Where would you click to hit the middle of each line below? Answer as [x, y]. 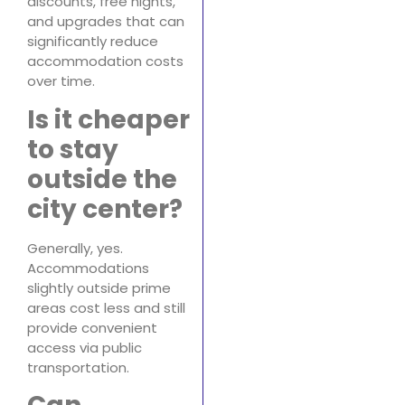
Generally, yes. [75, 248]
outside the [102, 179]
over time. [61, 81]
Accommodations [88, 268]
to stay [73, 149]
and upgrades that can [106, 22]
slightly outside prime [99, 287]
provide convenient [92, 327]
